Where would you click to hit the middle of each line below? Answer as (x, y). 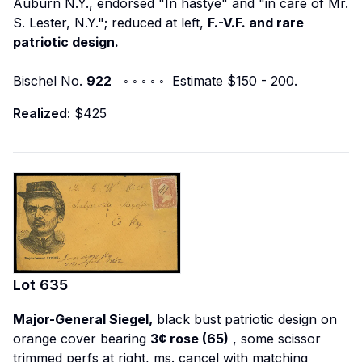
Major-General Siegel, (83, 319)
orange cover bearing (82, 338)
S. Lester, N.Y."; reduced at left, (110, 22)
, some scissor (275, 338)
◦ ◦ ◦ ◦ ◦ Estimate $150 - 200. (204, 80)
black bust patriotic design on (245, 319)
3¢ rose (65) (189, 338)
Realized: (42, 113)
